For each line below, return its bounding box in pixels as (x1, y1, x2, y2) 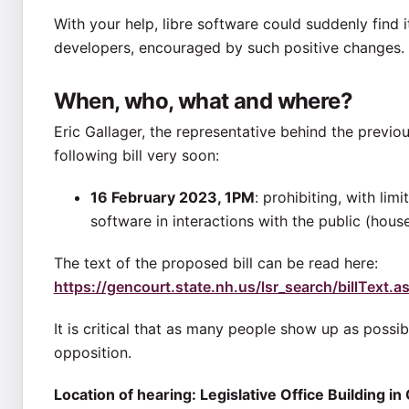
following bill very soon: (53, 145, 219, 164)
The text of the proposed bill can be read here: (53, 253, 378, 272)
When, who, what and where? (53, 87, 352, 114)
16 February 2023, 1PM (89, 187, 255, 206)
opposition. (53, 342, 131, 362)
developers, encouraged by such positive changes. (53, 37, 404, 57)
